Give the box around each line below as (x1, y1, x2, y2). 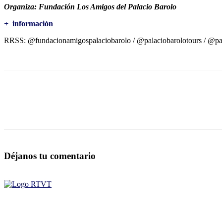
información (10, 19, 55, 28)
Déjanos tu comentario (4, 150, 96, 161)
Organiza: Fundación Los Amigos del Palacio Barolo (4, 2, 176, 11)
